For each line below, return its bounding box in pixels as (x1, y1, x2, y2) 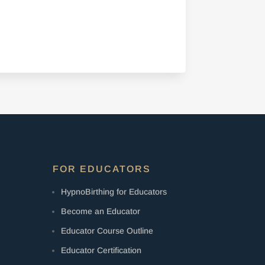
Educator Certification (61, 245, 142, 255)
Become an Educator (61, 206, 141, 216)
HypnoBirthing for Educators (61, 186, 167, 196)
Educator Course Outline (61, 225, 154, 235)
